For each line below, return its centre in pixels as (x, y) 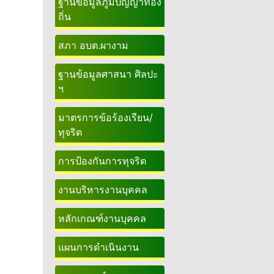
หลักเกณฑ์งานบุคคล (102, 218)
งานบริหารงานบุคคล (103, 190)
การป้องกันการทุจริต (102, 161)
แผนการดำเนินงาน (98, 247)
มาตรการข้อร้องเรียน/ (106, 117)
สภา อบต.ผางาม (93, 45)
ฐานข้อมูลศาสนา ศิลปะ (108, 74)
